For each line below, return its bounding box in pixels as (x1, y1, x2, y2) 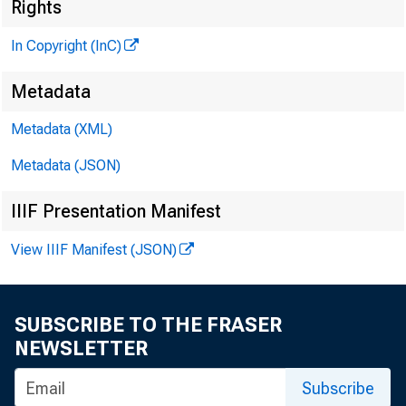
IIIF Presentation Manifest (11, 200, 221, 222)
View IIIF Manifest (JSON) (11, 241, 177, 258)
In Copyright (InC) (11, 37, 121, 54)
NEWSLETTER (14, 337, 148, 360)
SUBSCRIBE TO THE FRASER (14, 314, 282, 336)
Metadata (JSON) (11, 157, 121, 174)
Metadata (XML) (11, 121, 112, 138)
